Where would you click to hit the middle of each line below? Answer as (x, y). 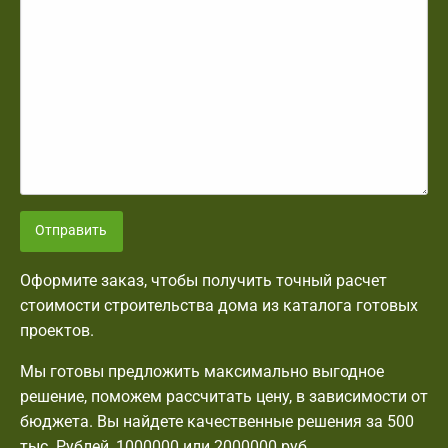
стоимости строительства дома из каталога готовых (219, 305)
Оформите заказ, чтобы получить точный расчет (203, 280)
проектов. (57, 330)
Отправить (71, 231)
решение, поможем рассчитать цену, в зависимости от (224, 396)
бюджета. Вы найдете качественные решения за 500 (217, 421)
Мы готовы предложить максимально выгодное (202, 371)
